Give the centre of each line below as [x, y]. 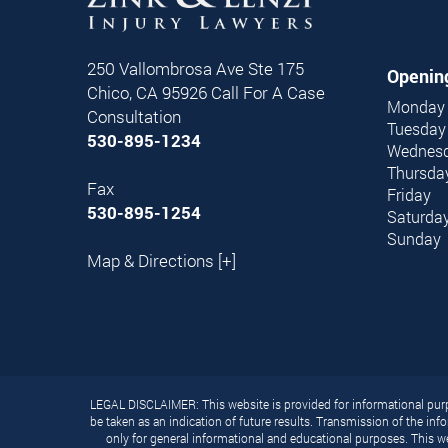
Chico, [109, 92]
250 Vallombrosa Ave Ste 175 [195, 68]
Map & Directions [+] [161, 260]
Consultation [134, 116]
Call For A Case [268, 92]
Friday [409, 194]
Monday [416, 106]
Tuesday [416, 128]
